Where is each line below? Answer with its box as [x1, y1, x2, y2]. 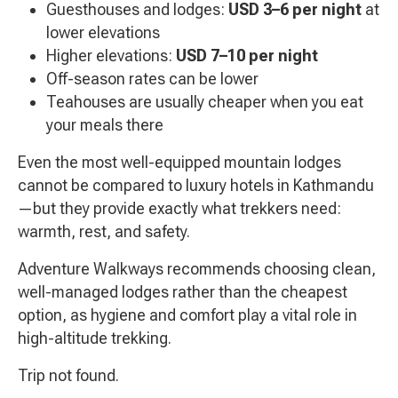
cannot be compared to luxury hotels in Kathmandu [18, 176, 374, 195]
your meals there [46, 115, 163, 135]
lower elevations [46, 23, 160, 43]
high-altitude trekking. [18, 329, 171, 348]
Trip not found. [18, 366, 119, 386]
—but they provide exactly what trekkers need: [18, 199, 341, 219]
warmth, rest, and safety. [18, 222, 190, 242]
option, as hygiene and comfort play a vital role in [18, 306, 357, 325]
